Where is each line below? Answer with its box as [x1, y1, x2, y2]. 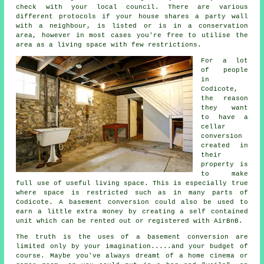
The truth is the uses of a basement [16, 233, 187, 240]
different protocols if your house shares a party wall [16, 12, 248, 20]
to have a [201, 113, 248, 121]
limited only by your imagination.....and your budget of [16, 242, 248, 250]
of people [201, 66, 248, 74]
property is [201, 160, 248, 168]
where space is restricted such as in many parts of [16, 189, 248, 196]
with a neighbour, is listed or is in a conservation [16, 22, 248, 29]
